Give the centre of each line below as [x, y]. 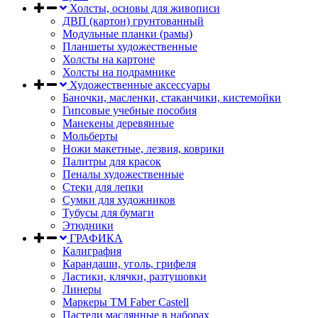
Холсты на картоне [109, 59]
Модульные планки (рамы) [127, 34]
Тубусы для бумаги [108, 213]
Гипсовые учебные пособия [130, 110]
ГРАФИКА [95, 238]
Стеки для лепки [103, 187]
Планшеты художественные [130, 46]
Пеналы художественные [123, 174]
